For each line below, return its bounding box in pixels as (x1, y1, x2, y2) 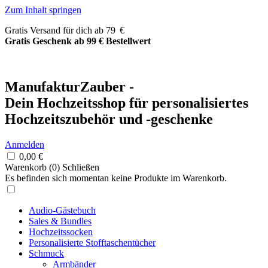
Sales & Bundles (29, 215, 92, 226)
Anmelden (5, 139, 44, 150)
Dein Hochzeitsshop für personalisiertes (5, 95, 248, 111)
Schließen (62, 162, 99, 172)
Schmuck (29, 248, 64, 258)
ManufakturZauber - (5, 78, 134, 95)
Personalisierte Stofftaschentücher (29, 237, 156, 248)
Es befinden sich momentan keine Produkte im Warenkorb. (5, 172, 227, 183)
